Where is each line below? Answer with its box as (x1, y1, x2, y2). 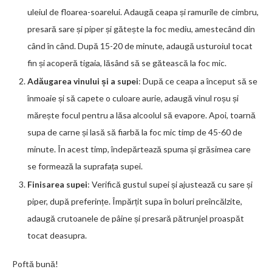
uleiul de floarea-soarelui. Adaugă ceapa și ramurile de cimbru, (27, 6, 259, 17)
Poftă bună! (12, 258, 58, 269)
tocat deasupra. (27, 229, 87, 240)
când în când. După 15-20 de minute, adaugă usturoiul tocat (27, 40, 253, 51)
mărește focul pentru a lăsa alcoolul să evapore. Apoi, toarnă (27, 109, 256, 120)
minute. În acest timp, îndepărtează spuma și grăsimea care (27, 143, 251, 154)
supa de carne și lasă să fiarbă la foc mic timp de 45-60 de (27, 126, 242, 137)
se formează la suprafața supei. (27, 160, 143, 171)
